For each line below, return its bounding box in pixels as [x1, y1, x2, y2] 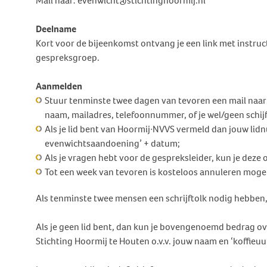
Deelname [36, 23, 76, 35]
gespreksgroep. [36, 51, 100, 64]
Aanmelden [36, 80, 82, 92]
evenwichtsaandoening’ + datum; [45, 137, 180, 150]
